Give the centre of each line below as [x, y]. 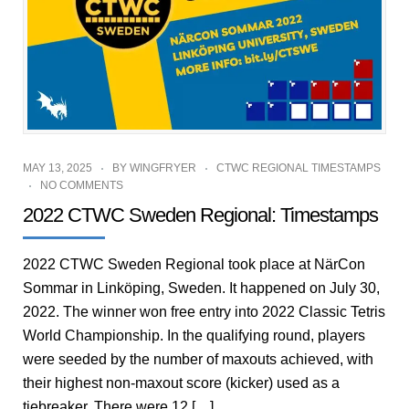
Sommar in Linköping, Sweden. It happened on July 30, [201, 288]
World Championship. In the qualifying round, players [194, 335]
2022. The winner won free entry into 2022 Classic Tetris [204, 311]
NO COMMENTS [82, 185]
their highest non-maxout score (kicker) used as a [181, 383]
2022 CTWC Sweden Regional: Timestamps [200, 215]
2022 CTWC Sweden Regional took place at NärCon [194, 264]
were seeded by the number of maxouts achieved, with [198, 359]
